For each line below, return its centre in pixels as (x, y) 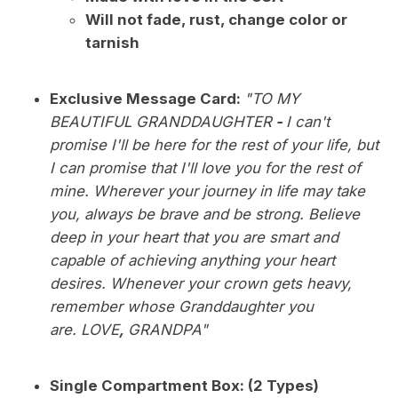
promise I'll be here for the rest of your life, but (214, 144)
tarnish (112, 42)
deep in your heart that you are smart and (194, 237)
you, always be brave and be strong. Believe (205, 214)
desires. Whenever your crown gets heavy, (201, 283)
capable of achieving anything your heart (192, 260)
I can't (308, 121)
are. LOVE (84, 329)
